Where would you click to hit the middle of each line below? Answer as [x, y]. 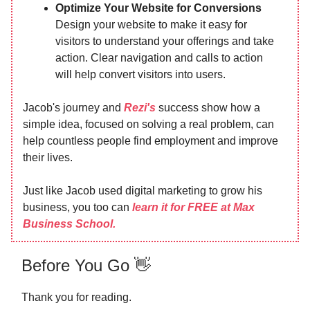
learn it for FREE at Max [193, 207]
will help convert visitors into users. [140, 74]
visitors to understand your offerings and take [165, 41]
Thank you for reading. [76, 297]
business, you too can [77, 207]
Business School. [69, 224]
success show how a [208, 108]
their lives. [48, 157]
